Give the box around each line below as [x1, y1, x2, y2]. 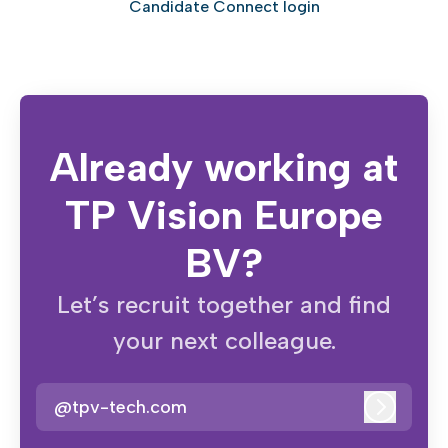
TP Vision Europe [65, 191, 383, 240]
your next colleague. [112, 326, 336, 356]
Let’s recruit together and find [57, 290, 391, 320]
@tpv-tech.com [54, 395, 187, 418]
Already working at [50, 143, 398, 192]
